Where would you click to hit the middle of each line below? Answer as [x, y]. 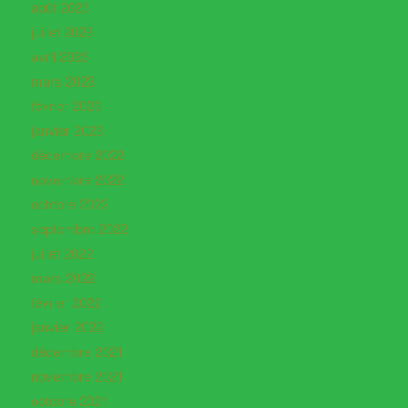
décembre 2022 [77, 155]
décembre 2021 [77, 352]
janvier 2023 [66, 130]
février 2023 [66, 106]
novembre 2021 [77, 376]
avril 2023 [59, 56]
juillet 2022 [61, 253]
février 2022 [66, 302]
